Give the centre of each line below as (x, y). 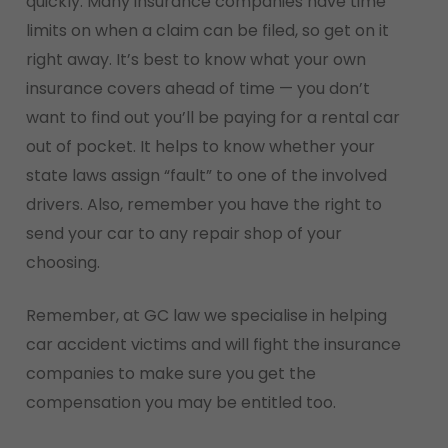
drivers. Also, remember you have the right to (203, 204)
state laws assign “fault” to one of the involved (206, 175)
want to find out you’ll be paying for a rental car (212, 117)
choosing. (62, 262)
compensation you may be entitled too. (180, 402)
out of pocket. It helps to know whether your (200, 146)
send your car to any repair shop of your (183, 233)
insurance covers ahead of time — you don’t (197, 88)
